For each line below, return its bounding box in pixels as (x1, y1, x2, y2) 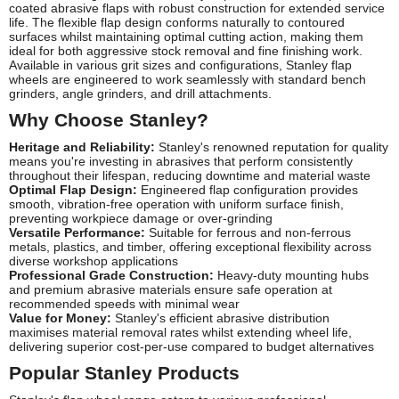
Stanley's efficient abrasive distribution (111, 310, 330, 325)
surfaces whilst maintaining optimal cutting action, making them (9, 28, 363, 44)
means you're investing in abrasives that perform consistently (9, 153, 353, 168)
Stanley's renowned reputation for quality (155, 139, 388, 154)
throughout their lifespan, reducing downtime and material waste (9, 167, 370, 183)
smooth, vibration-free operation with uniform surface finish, (9, 196, 344, 211)
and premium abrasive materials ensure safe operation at (9, 281, 332, 297)
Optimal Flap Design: (9, 182, 137, 197)
